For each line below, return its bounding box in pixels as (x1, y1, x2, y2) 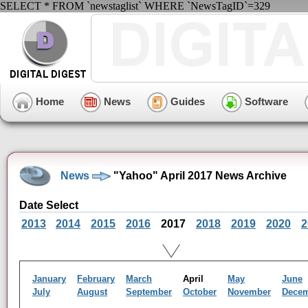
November (228, 287, 271, 297)
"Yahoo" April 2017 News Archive (111, 169, 287, 181)
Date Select (19, 199, 78, 211)
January (32, 274, 66, 284)
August (77, 287, 107, 297)
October (183, 287, 217, 297)
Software (242, 95, 288, 107)
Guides (168, 95, 205, 107)
